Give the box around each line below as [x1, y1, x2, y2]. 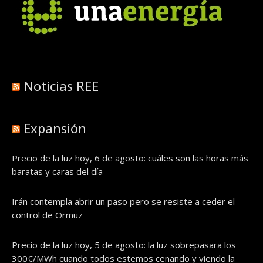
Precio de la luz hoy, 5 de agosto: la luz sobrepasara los [12, 239, 236, 251]
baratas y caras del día [12, 166, 103, 177]
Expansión [23, 119, 86, 137]
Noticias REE [23, 77, 99, 95]
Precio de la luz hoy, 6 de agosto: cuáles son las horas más [12, 152, 248, 164]
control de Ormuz [12, 209, 83, 221]
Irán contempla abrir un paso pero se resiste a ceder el [12, 195, 235, 207]
